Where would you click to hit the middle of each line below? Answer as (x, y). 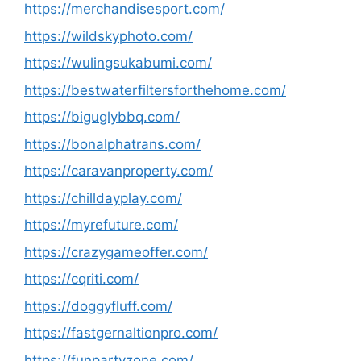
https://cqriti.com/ (81, 279)
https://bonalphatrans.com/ (112, 144)
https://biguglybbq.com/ (102, 117)
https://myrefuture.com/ (101, 225)
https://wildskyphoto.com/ (108, 36)
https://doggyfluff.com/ (98, 306)
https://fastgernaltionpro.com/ (121, 333)
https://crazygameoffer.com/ (116, 252)
